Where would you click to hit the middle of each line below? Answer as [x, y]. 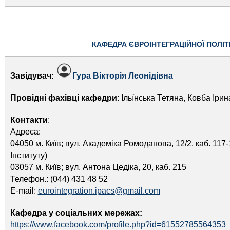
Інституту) [28, 155]
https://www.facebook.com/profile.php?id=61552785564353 [118, 225]
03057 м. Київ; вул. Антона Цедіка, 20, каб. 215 [98, 167]
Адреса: [25, 132]
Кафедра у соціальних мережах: [76, 213]
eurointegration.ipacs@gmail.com [99, 191]
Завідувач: [33, 76]
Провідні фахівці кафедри [63, 98]
